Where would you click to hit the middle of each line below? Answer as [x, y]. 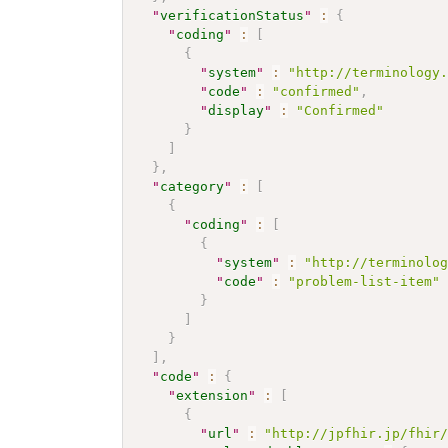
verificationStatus [232, 15]
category [192, 186]
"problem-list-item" [364, 281]
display [236, 110]
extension [212, 395]
